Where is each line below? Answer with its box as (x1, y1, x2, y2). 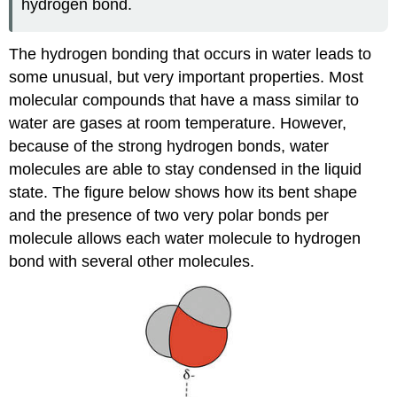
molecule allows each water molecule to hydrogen (9, 230, 362, 248)
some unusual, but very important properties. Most (9, 68, 364, 87)
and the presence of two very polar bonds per (9, 206, 330, 225)
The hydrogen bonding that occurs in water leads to (9, 45, 372, 64)
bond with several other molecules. (9, 253, 255, 271)
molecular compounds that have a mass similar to (9, 91, 360, 110)
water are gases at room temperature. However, (9, 114, 347, 133)
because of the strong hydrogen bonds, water (9, 137, 330, 156)
